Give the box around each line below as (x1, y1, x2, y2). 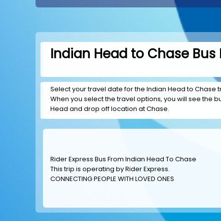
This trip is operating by (50, 164, 125, 174)
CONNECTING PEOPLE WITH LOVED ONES (50, 174, 174, 184)
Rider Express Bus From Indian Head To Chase (50, 154, 196, 164)
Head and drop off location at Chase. (50, 104, 169, 114)
